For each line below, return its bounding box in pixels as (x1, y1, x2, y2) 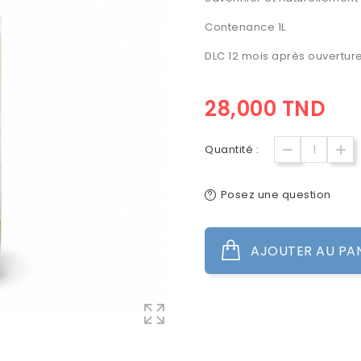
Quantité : (205, 142, 259, 157)
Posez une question (220, 187, 331, 202)
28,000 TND (205, 94, 326, 123)
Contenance (205, 19, 275, 35)
